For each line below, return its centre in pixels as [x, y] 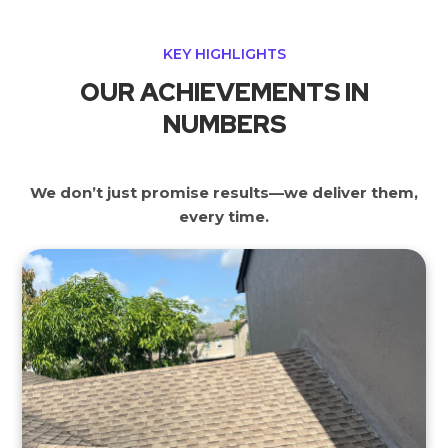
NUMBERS [224, 124]
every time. [224, 216]
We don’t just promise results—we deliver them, [224, 192]
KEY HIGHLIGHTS [224, 53]
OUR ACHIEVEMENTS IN [224, 92]
